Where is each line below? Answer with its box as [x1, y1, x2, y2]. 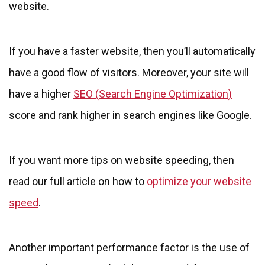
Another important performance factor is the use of [9, 241, 250, 254]
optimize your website [147, 175, 251, 188]
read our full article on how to [9, 175, 147, 188]
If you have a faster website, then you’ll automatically [9, 45, 256, 58]
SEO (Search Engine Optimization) [73, 88, 232, 101]
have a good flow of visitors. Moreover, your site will [9, 66, 249, 79]
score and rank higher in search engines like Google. [9, 109, 252, 122]
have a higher [9, 88, 73, 101]
